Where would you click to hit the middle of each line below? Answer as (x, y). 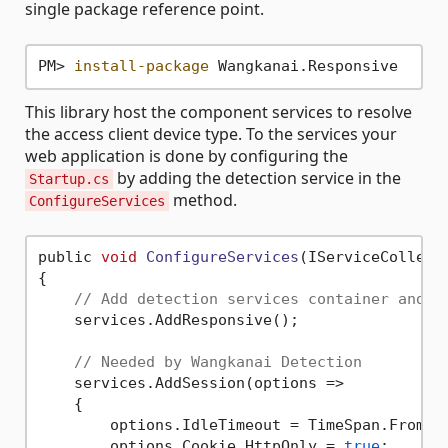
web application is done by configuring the (186, 155)
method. (203, 199)
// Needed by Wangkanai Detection (217, 362)
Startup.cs (69, 178)
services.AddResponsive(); (168, 320)
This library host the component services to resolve (218, 111)
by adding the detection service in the (257, 177)
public (69, 257)
